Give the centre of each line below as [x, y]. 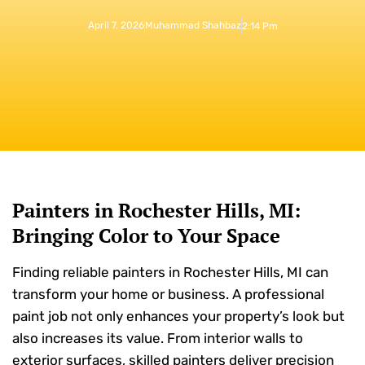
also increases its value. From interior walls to [158, 338]
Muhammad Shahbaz [193, 25]
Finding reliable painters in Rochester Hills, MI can [170, 272]
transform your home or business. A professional [168, 294]
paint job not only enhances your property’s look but [178, 316]
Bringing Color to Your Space [146, 235]
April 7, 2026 [116, 25]
